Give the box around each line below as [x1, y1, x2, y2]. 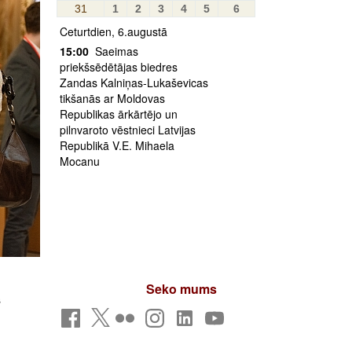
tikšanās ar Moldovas [60, 90, 165, 106]
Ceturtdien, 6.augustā [60, 24, 167, 39]
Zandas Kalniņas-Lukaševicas [60, 75, 208, 90]
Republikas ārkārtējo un [60, 106, 178, 122]
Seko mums [146, 280, 217, 298]
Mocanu [60, 153, 100, 169]
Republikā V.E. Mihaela [60, 137, 174, 153]
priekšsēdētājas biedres [60, 59, 178, 75]
